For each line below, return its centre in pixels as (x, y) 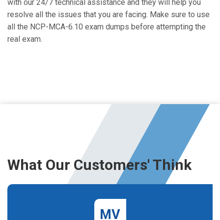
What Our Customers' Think (99, 165)
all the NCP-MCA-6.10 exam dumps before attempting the (107, 27)
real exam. (25, 39)
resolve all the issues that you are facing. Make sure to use (109, 14)
